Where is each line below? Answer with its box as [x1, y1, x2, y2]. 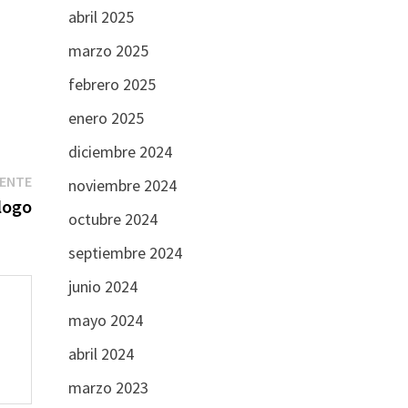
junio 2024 [67, 275, 138, 297]
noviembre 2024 [67, 174, 177, 196]
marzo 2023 [67, 376, 148, 398]
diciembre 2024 [67, 140, 172, 162]
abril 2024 [67, 342, 134, 364]
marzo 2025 [67, 39, 148, 61]
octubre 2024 [67, 208, 158, 229]
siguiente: [30, 193, 97, 215]
